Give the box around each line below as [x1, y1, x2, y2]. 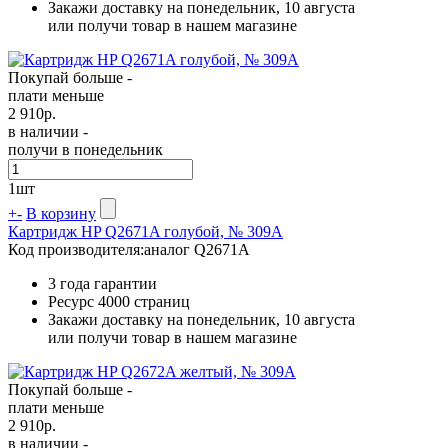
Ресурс [48, 292, 98, 310]
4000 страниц [98, 292, 190, 310]
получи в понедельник [8, 140, 163, 158]
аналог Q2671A [144, 240, 250, 258]
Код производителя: [8, 240, 144, 258]
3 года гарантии [48, 274, 157, 292]
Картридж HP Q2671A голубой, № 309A [8, 222, 283, 240]
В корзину [26, 204, 96, 222]
